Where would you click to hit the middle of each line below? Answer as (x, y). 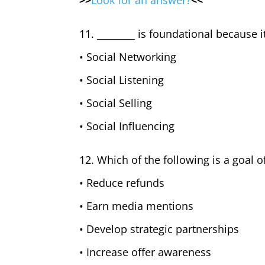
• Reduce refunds (122, 183)
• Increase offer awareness (146, 252)
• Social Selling (116, 103)
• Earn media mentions (137, 206)
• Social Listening (122, 80)
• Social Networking (128, 57)
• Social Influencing (127, 126)
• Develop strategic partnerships (159, 229)
